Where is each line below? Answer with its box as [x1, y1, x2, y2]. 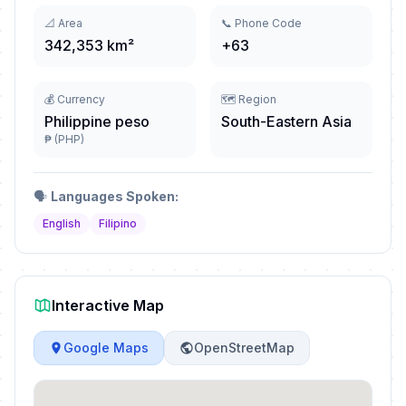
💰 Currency [44, 92, 105, 106]
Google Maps [63, 340, 149, 355]
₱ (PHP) [44, 132, 84, 146]
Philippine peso [44, 112, 150, 130]
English [43, 217, 81, 230]
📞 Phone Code [221, 16, 302, 30]
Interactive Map [52, 296, 164, 314]
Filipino [99, 217, 137, 230]
